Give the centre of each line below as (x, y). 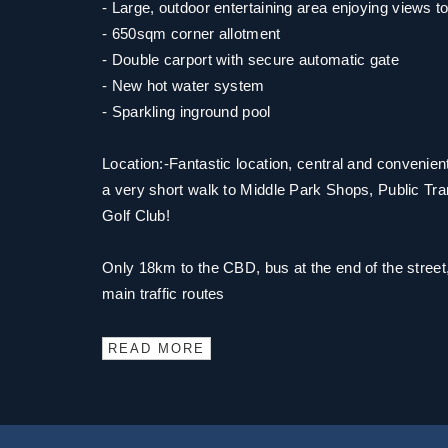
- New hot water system (183, 85)
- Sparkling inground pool (186, 111)
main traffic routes (163, 293)
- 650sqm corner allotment (191, 33)
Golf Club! (136, 215)
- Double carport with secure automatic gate (250, 59)
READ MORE (156, 348)
